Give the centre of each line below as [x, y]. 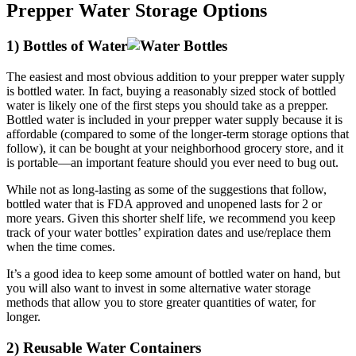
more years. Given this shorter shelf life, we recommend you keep [171, 218]
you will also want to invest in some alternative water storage [159, 288]
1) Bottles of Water [67, 46]
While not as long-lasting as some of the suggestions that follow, [166, 189]
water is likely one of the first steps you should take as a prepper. [167, 105]
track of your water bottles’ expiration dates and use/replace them [168, 232]
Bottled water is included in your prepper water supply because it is [174, 119]
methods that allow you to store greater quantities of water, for [161, 302]
